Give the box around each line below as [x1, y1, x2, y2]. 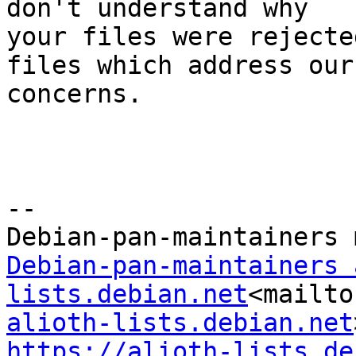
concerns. [6, 79, 142, 109]
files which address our [6, 51, 354, 80]
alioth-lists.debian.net [6, 308, 354, 338]
